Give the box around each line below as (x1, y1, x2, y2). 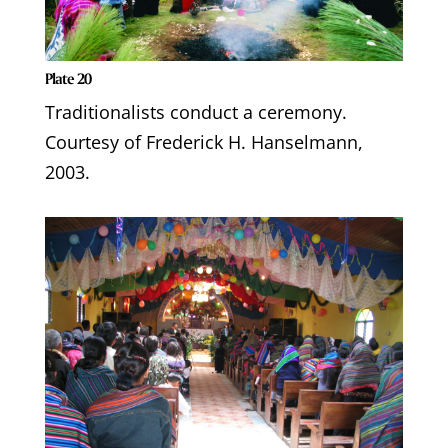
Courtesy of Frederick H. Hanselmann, (44, 129, 363, 154)
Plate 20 (44, 68, 91, 88)
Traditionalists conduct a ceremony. (44, 99, 347, 124)
